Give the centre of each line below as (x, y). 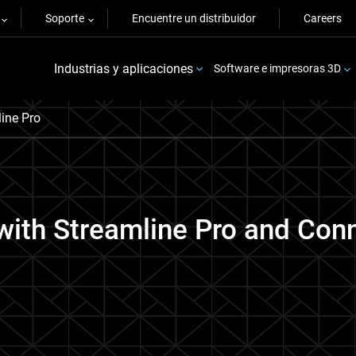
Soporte (65, 18)
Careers (323, 18)
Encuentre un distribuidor (194, 18)
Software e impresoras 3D (277, 68)
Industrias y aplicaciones (123, 68)
